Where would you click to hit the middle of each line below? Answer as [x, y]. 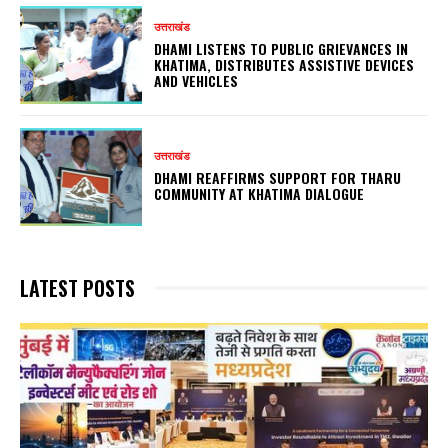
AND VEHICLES [196, 80]
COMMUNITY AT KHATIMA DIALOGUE [259, 194]
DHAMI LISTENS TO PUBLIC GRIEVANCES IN [281, 48]
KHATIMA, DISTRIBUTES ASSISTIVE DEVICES [284, 64]
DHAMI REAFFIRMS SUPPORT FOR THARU [278, 178]
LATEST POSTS [77, 287]
